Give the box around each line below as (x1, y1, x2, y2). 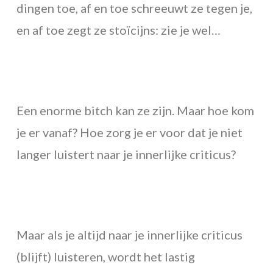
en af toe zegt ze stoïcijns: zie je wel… (16, 23, 221, 38)
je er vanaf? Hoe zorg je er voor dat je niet (16, 125, 243, 140)
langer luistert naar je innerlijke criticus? (16, 147, 236, 162)
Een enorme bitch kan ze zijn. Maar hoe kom (16, 103, 254, 118)
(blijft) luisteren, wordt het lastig (16, 249, 195, 264)
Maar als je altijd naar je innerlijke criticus (16, 227, 243, 243)
